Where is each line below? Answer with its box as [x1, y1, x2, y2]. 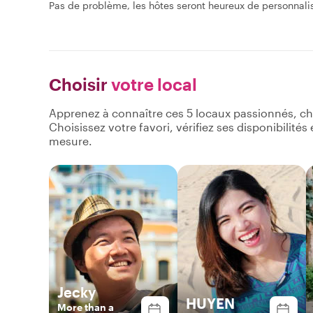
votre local [108, 73, 197, 94]
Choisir [49, 73, 108, 94]
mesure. [49, 133, 92, 147]
